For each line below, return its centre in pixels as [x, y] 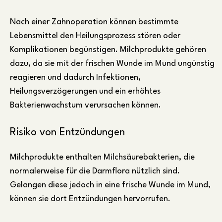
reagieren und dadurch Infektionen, [75, 78]
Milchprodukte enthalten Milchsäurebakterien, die [102, 157]
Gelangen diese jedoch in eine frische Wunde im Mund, [110, 185]
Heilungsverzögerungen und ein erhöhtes [85, 92]
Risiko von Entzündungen [67, 133]
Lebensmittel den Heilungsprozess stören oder [95, 36]
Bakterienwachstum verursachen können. [85, 106]
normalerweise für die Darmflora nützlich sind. [95, 171]
